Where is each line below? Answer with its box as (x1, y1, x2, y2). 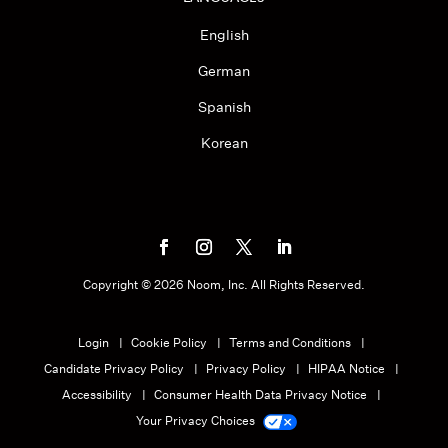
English (199, 25, 249, 44)
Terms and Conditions (229, 333, 351, 351)
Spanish (197, 97, 251, 116)
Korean (200, 133, 248, 152)
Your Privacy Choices (136, 411, 259, 429)
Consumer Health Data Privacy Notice (154, 385, 367, 403)
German (198, 61, 250, 80)
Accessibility (62, 385, 132, 403)
